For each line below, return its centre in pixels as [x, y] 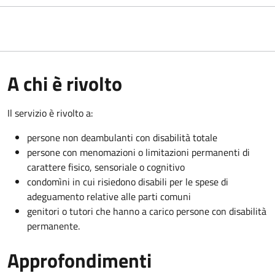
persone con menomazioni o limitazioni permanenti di [138, 152]
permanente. [53, 226]
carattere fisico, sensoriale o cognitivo [106, 167]
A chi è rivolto [65, 83]
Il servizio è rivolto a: [50, 113]
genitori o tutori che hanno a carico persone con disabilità [147, 211]
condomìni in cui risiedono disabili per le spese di [128, 181]
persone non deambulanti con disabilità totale [122, 137]
